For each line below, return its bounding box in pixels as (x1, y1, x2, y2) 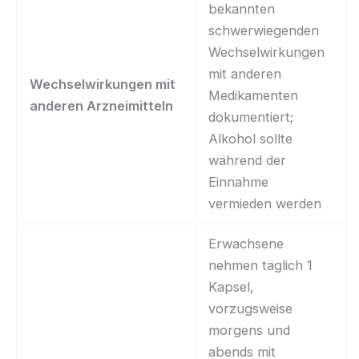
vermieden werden (208, 195, 322, 212)
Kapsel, (208, 278, 255, 295)
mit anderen (208, 65, 282, 82)
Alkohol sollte (208, 130, 293, 147)
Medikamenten (208, 87, 299, 103)
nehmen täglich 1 (208, 256, 313, 273)
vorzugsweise (208, 300, 293, 317)
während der (208, 151, 287, 168)
